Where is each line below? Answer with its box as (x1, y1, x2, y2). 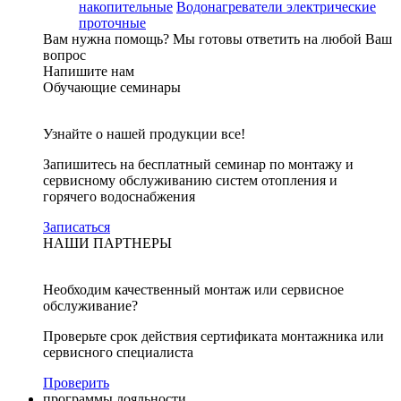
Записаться (43, 219, 110, 235)
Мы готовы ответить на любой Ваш (173, 31, 392, 47)
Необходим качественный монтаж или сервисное (43, 282, 344, 297)
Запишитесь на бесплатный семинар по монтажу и (43, 157, 354, 172)
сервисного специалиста (43, 345, 193, 360)
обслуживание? (43, 298, 138, 313)
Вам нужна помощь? (43, 31, 169, 47)
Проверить (43, 375, 109, 390)
